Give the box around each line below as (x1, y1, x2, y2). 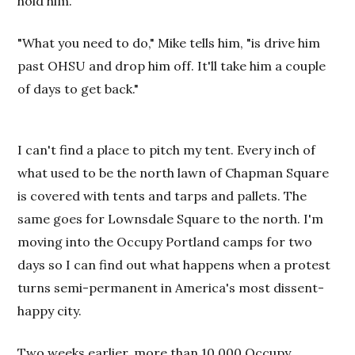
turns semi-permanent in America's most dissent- (17, 280, 325, 296)
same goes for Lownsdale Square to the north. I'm (17, 211, 324, 227)
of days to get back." (17, 81, 139, 97)
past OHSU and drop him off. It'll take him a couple (17, 58, 326, 74)
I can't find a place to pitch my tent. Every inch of (17, 142, 316, 158)
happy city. (17, 303, 82, 319)
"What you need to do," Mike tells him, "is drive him (17, 35, 321, 51)
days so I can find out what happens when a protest (17, 257, 331, 273)
